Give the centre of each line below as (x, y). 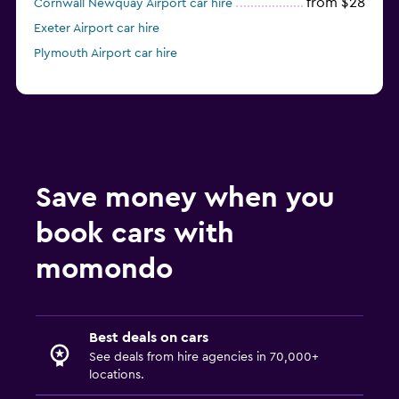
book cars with (135, 234)
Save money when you (185, 198)
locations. (117, 375)
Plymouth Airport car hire (106, 54)
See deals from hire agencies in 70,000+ (204, 358)
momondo (104, 269)
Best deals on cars (149, 338)
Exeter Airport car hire (97, 29)
